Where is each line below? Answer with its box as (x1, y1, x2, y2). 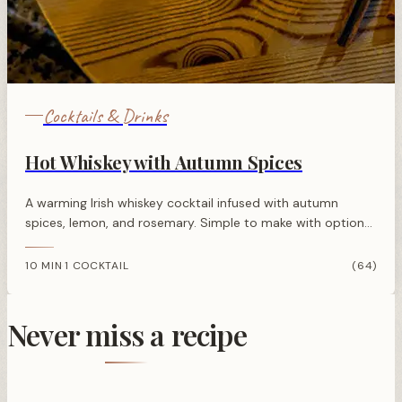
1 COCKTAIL (65, 258, 129, 274)
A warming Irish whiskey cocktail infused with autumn (25, 194, 338, 211)
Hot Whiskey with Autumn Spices (25, 149, 302, 174)
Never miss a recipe (7, 314, 247, 354)
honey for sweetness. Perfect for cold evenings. (25, 233, 306, 250)
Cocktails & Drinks (43, 102, 167, 127)
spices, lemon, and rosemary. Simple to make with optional (25, 214, 374, 231)
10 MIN (25, 258, 63, 274)
